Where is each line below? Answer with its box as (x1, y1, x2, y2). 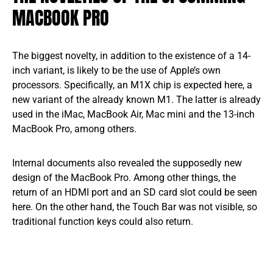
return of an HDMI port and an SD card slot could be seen (12, 186, 257, 198)
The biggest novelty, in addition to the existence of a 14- (12, 49, 250, 62)
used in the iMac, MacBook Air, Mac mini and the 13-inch (12, 108, 255, 120)
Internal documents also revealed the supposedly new (12, 157, 242, 169)
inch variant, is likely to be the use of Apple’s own (12, 64, 221, 76)
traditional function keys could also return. (12, 215, 193, 227)
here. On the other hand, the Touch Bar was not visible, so (12, 200, 257, 213)
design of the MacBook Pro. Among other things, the (12, 171, 236, 183)
